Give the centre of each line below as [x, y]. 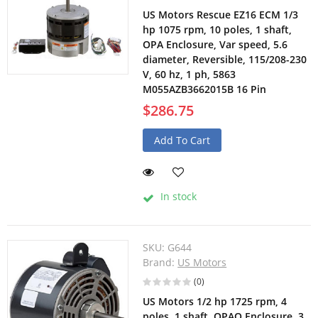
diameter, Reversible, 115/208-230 [225, 60]
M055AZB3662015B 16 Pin [205, 89]
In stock [177, 197]
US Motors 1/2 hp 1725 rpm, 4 [215, 302]
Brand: [160, 263]
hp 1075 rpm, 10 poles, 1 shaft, [218, 30]
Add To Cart [182, 141]
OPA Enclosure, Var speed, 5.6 [215, 45]
